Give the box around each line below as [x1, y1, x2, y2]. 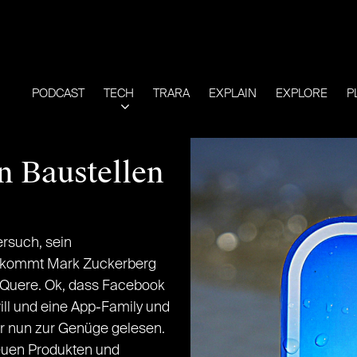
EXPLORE [276, 88, 328, 100]
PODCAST [32, 88, 84, 100]
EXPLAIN [209, 88, 257, 100]
